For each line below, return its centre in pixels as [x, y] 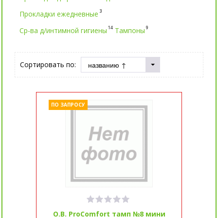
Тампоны [130, 31]
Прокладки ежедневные [59, 14]
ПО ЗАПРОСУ [68, 105]
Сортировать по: [48, 65]
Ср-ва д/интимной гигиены [63, 31]
